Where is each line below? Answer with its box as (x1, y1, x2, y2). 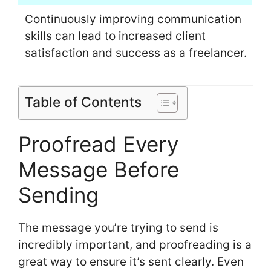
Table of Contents (25, 93, 142, 111)
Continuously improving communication (24, 12, 241, 27)
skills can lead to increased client (24, 29, 206, 44)
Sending (18, 181, 99, 207)
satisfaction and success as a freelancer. (24, 46, 247, 60)
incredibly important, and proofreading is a (18, 237, 252, 252)
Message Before (18, 156, 179, 182)
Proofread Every (18, 131, 178, 157)
